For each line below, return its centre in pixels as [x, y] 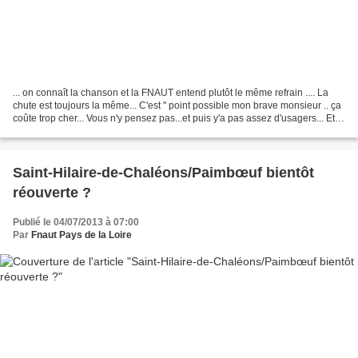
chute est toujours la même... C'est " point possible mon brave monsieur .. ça [177, 106]
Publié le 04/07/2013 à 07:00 [76, 223]
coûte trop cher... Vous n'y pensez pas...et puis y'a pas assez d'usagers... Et [174, 119]
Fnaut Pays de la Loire [82, 235]
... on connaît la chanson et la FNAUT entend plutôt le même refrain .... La [171, 93]
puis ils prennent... [52, 131]
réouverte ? [52, 193]
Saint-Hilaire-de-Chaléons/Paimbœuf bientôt [163, 173]
